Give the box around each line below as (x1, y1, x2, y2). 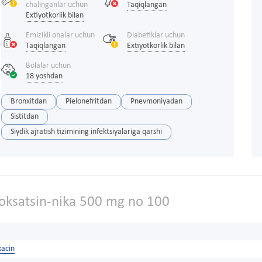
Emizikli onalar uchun (25, 31, 95, 40)
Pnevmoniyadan (130, 97, 182, 106)
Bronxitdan (10, 97, 47, 106)
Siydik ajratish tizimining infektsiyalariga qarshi (10, 127, 162, 137)
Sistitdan (10, 112, 39, 122)
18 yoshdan (25, 72, 63, 81)
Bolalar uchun (25, 61, 71, 71)
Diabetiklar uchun (126, 31, 185, 40)
